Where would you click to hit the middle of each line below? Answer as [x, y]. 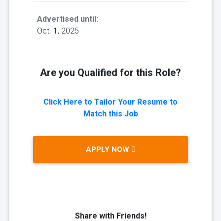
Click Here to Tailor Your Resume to [110, 102]
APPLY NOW [108, 150]
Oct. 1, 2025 [58, 31]
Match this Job [110, 114]
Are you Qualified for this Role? [110, 73]
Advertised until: [68, 19]
